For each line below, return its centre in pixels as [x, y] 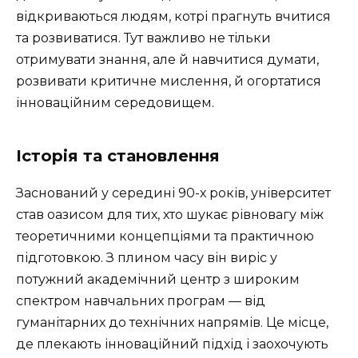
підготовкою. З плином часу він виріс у [147, 258]
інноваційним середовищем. [115, 103]
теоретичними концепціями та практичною [165, 237]
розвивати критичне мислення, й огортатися [169, 82]
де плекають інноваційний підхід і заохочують [172, 344]
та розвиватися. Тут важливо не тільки [143, 38]
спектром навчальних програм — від [141, 301]
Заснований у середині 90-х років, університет [173, 193]
